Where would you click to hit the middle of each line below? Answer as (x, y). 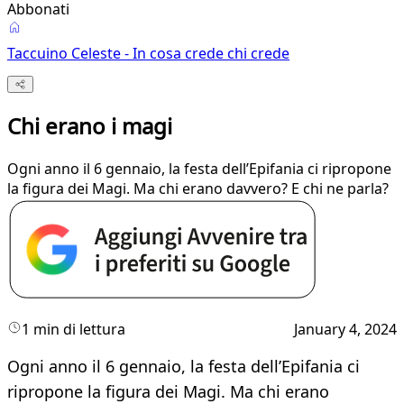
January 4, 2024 (345, 330)
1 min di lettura (73, 330)
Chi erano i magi (90, 126)
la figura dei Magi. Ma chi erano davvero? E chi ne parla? (198, 189)
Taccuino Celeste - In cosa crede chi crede (148, 53)
